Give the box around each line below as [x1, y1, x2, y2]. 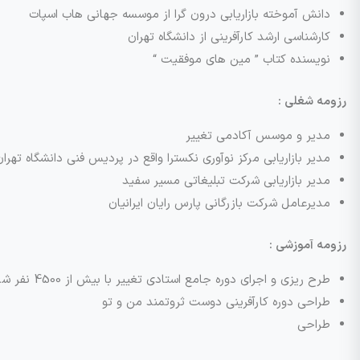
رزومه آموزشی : [269, 236, 346, 255]
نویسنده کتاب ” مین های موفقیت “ [153, 51, 330, 69]
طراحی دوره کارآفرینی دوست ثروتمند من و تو [102, 293, 330, 312]
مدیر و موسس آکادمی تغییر [186, 127, 330, 145]
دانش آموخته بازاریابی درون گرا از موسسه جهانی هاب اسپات [29, 6, 330, 24]
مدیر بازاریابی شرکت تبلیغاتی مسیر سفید [122, 172, 330, 190]
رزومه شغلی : [278, 92, 346, 111]
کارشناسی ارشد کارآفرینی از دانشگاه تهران [128, 28, 330, 47]
